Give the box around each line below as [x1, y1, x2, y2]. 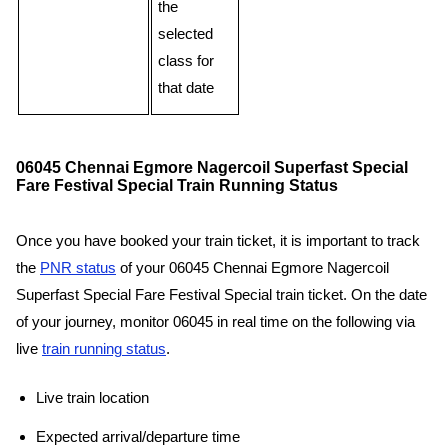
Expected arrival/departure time [36, 429, 240, 445]
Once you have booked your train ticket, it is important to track [16, 233, 420, 249]
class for [158, 53, 215, 70]
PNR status [40, 260, 116, 276]
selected [158, 26, 214, 43]
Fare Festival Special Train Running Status [16, 177, 338, 194]
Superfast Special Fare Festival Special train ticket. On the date [16, 287, 427, 303]
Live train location [36, 390, 149, 406]
